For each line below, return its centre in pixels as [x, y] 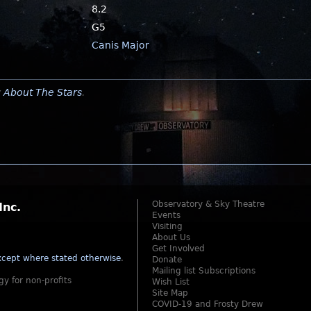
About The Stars [43, 92]
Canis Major [121, 45]
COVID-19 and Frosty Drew [208, 304]
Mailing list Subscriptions [204, 271]
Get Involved [178, 249]
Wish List [171, 282]
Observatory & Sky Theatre [208, 204]
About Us [171, 237]
